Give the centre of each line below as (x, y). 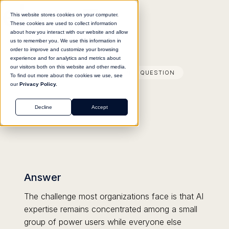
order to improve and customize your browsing (64, 49)
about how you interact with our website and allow (69, 32)
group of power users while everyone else (102, 222)
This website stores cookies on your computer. (64, 15)
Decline (43, 107)
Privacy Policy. (38, 84)
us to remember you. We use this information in (66, 41)
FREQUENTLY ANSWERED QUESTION (114, 73)
